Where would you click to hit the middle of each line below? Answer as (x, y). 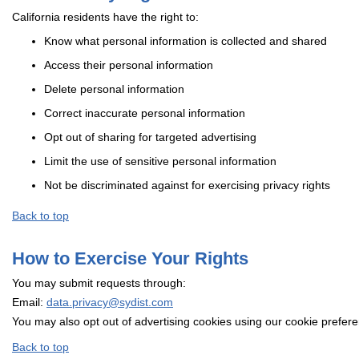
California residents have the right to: (105, 17)
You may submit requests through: (99, 283)
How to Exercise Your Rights (130, 259)
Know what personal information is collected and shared (186, 41)
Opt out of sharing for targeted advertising (150, 137)
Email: (29, 303)
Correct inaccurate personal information (145, 113)
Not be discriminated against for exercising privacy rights (187, 186)
